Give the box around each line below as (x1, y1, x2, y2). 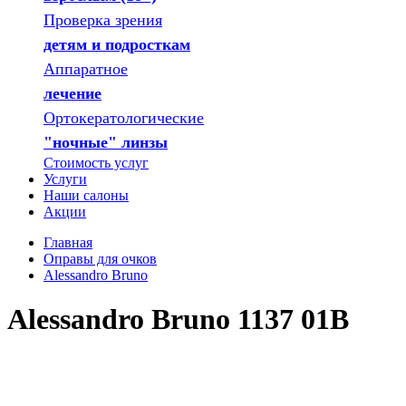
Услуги (43, 171, 87, 187)
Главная (43, 235, 92, 250)
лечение (43, 84, 101, 102)
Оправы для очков (43, 251, 157, 266)
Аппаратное (43, 60, 128, 78)
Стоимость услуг (43, 155, 149, 170)
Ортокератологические (43, 109, 204, 127)
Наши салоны (43, 188, 129, 203)
